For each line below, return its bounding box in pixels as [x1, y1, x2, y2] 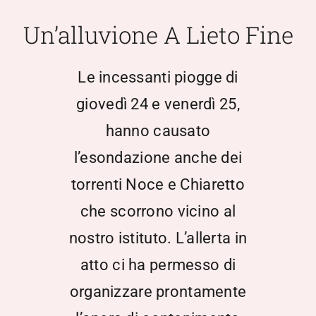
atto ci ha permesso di [80, 256, 236, 274]
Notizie [17, 107, 53, 121]
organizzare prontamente [69, 283, 247, 301]
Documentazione [17, 61, 104, 75]
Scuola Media [17, 14, 87, 28]
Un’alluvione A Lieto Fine [23, 19, 293, 51]
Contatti [17, 154, 58, 168]
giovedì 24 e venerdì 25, [76, 95, 240, 114]
